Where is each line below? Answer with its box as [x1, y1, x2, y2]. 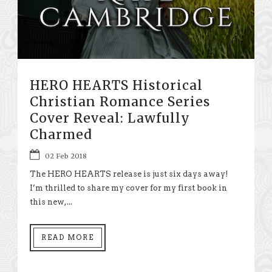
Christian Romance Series [30, 93, 210, 110]
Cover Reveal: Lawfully [30, 109, 190, 126]
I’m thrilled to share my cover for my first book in [30, 183, 227, 192]
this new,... [30, 197, 72, 206]
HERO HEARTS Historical [30, 76, 203, 93]
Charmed [30, 126, 92, 143]
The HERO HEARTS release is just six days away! [30, 169, 228, 178]
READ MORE [41, 233, 94, 242]
